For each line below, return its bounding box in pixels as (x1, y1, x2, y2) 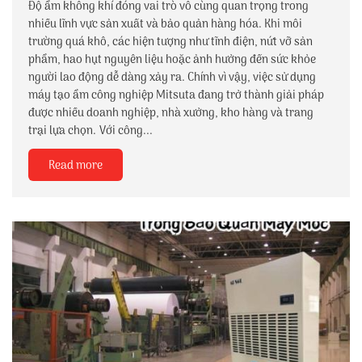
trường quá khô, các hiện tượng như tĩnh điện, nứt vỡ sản (28, 32, 313, 52)
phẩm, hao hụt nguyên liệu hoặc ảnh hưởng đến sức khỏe (28, 50, 316, 69)
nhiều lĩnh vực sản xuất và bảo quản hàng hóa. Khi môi (28, 15, 302, 34)
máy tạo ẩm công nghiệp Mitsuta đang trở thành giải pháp (28, 86, 324, 105)
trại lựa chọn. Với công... (28, 121, 153, 141)
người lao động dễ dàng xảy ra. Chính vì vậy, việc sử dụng (28, 68, 316, 87)
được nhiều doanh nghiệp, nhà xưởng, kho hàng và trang (28, 103, 314, 123)
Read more (48, 156, 103, 175)
